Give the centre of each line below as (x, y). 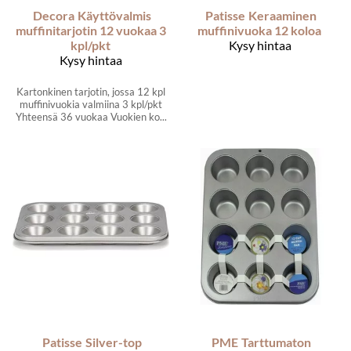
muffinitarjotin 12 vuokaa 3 (91, 30)
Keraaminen (282, 15)
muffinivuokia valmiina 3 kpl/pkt (91, 104)
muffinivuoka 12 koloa (259, 30)
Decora (53, 15)
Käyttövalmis (114, 15)
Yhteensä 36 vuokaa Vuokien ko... (91, 116)
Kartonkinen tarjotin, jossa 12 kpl (91, 91)
